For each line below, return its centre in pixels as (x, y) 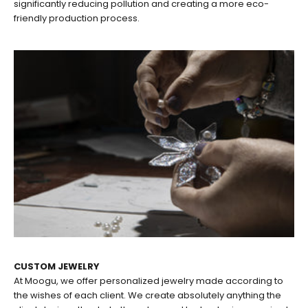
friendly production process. (77, 18)
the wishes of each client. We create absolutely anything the (147, 295)
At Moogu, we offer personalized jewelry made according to (148, 280)
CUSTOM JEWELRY (57, 266)
